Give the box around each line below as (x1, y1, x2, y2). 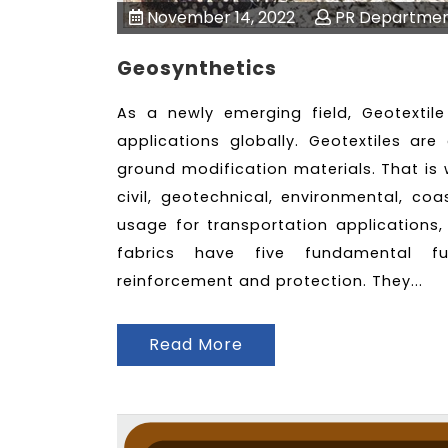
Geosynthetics (117, 55, 277, 83)
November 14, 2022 (143, 6, 295, 30)
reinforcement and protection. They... (117, 271, 423, 292)
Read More (149, 332, 243, 356)
